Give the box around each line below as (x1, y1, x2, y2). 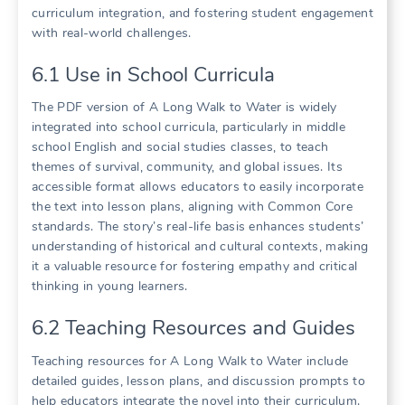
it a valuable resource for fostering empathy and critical (32, 258, 358, 276)
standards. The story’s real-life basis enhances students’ (32, 218, 364, 236)
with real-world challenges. (32, 24, 192, 42)
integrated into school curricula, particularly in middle (32, 118, 345, 137)
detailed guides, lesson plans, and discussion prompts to (32, 372, 365, 390)
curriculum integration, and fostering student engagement (32, 5, 373, 23)
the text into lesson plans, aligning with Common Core (32, 198, 353, 216)
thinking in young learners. (32, 278, 188, 296)
